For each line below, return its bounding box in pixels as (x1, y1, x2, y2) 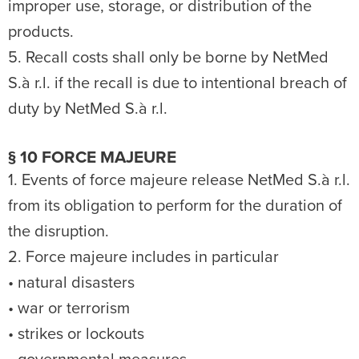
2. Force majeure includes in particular (8, 248, 279, 267)
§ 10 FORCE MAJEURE (8, 147, 176, 167)
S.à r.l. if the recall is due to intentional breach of (8, 74, 347, 93)
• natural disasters (8, 273, 135, 292)
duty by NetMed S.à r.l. (8, 99, 167, 119)
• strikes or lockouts (8, 325, 144, 344)
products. (8, 22, 74, 42)
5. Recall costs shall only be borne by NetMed (8, 48, 329, 67)
